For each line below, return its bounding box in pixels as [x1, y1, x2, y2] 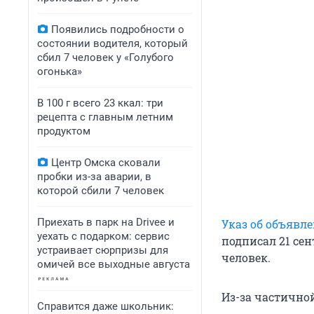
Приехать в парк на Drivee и [37, 216, 175, 228]
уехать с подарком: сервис [37, 230, 170, 243]
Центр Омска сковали [51, 156, 161, 169]
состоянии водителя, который [37, 37, 188, 50]
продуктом [37, 125, 90, 137]
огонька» [37, 65, 82, 78]
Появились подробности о [51, 23, 184, 36]
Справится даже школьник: [37, 300, 174, 313]
